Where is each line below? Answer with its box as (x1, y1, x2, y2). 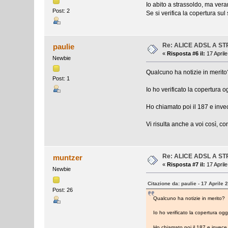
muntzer (52, 153, 82, 162)
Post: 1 (52, 75, 70, 82)
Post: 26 (52, 186, 73, 193)
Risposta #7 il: (167, 161, 206, 168)
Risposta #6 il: (167, 50, 206, 57)
